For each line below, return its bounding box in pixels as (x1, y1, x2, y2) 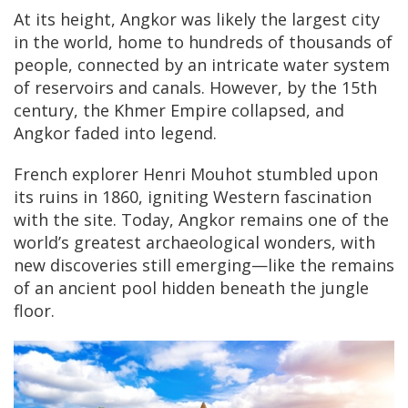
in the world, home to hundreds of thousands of (14, 31, 393, 54)
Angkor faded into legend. (14, 122, 217, 145)
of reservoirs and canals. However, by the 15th (14, 76, 377, 99)
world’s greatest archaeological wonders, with (14, 231, 375, 254)
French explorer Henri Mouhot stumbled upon (14, 163, 378, 186)
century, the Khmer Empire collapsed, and (14, 99, 344, 122)
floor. (14, 300, 55, 322)
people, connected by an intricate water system (14, 54, 390, 76)
